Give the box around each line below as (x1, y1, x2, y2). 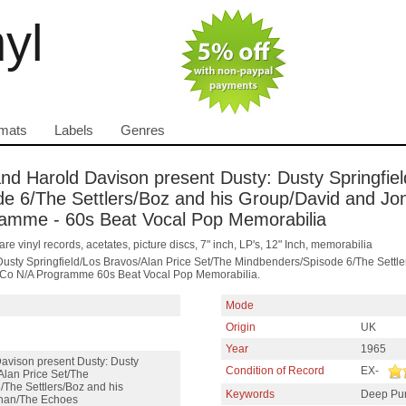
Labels (54, 123, 93, 138)
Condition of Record (226, 364, 324, 377)
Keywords (226, 388, 275, 401)
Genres (121, 123, 165, 138)
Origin (226, 321, 256, 333)
